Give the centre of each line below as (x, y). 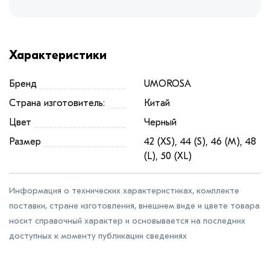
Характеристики (58, 55)
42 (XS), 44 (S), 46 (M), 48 (200, 142)
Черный (160, 123)
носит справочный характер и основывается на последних (127, 221)
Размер (25, 142)
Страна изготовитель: (57, 103)
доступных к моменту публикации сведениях (98, 236)
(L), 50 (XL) (168, 156)
